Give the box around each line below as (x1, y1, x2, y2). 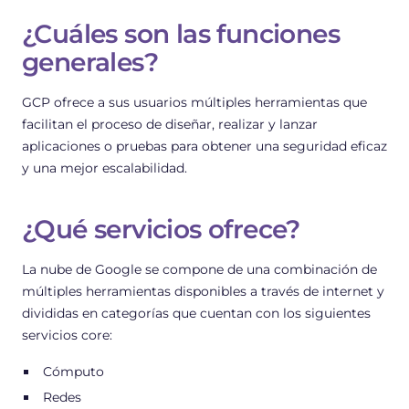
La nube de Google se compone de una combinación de (22, 260, 377, 278)
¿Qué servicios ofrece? (22, 213, 300, 245)
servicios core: (22, 326, 112, 343)
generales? (22, 46, 158, 78)
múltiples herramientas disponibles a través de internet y (22, 282, 384, 299)
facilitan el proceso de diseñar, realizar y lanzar (22, 115, 318, 132)
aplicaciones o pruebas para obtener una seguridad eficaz (22, 137, 387, 154)
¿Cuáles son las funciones (22, 17, 340, 49)
